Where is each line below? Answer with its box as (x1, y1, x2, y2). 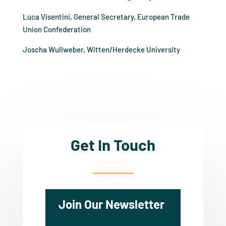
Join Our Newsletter (59, 197, 165, 212)
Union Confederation (22, 25, 91, 34)
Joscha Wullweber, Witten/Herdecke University (22, 45, 180, 54)
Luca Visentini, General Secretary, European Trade (22, 12, 190, 21)
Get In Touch (70, 135, 155, 154)
